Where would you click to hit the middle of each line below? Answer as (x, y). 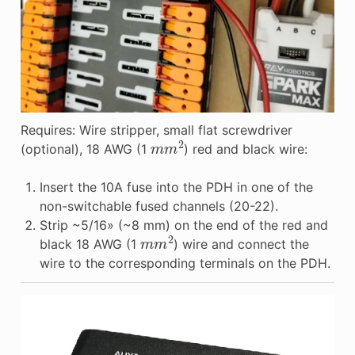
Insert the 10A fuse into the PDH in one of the (176, 187)
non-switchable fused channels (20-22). (158, 206)
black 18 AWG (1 (90, 244)
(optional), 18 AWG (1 (85, 149)
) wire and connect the (241, 244)
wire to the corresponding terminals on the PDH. (185, 263)
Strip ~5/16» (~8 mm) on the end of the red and (183, 225)
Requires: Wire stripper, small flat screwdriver (156, 130)
